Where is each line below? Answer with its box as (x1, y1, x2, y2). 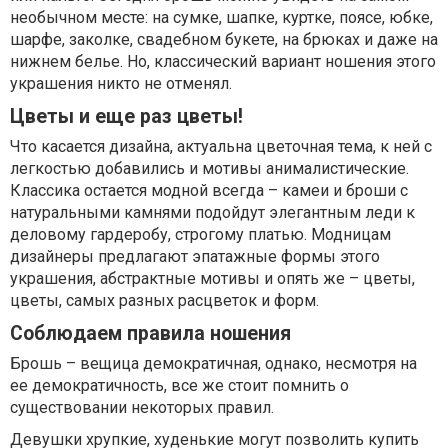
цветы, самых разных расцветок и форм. (10, 291, 319, 310)
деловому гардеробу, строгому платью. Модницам (10, 225, 391, 244)
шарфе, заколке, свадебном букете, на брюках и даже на (10, 30, 438, 49)
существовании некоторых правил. (10, 398, 274, 417)
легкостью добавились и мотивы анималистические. (10, 159, 409, 178)
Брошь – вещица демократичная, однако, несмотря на (10, 354, 417, 373)
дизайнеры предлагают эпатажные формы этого (10, 247, 380, 266)
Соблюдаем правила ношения (10, 322, 291, 345)
